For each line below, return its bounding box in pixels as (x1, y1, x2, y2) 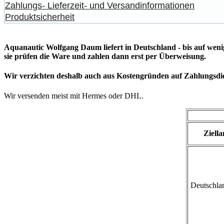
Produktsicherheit (5, 11, 74, 22)
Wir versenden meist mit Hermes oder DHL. (4, 91, 143, 100)
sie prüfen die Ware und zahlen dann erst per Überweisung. (4, 52, 206, 61)
